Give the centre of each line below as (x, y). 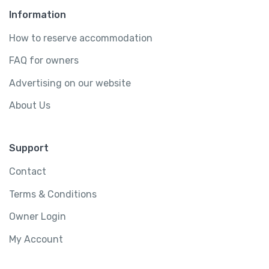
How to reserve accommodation (81, 38)
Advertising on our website (70, 83)
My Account (36, 239)
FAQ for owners (44, 61)
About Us (30, 106)
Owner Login (38, 217)
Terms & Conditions (53, 194)
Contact (28, 172)
